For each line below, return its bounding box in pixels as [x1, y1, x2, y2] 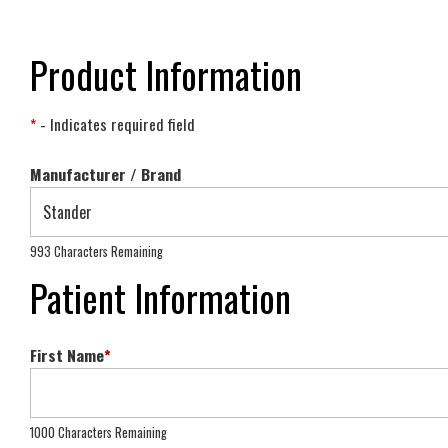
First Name [30, 343, 104, 368]
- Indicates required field [36, 112, 195, 136]
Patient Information [30, 270, 291, 326]
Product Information [30, 47, 302, 102]
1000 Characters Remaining [30, 423, 167, 443]
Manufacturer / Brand [30, 161, 181, 186]
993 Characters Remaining [30, 241, 163, 261]
